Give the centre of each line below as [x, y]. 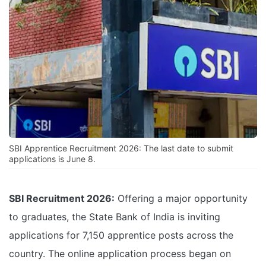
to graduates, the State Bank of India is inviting [115, 217]
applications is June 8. [52, 159]
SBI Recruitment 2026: [62, 199]
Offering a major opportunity [181, 199]
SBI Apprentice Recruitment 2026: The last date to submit [121, 148]
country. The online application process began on [120, 254]
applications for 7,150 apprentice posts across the [121, 235]
